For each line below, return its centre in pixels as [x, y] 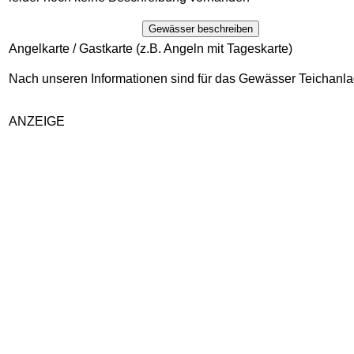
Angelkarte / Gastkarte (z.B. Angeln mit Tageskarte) [151, 49]
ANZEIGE [37, 122]
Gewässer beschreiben [201, 29]
